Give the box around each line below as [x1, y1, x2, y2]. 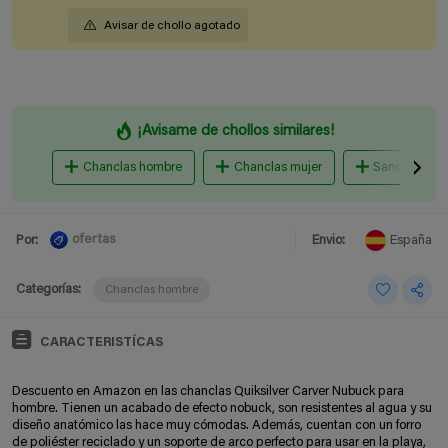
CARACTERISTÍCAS [40, 335, 163, 349]
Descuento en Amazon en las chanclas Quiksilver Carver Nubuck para [12, 384, 404, 398]
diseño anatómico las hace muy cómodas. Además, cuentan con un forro [12, 418, 421, 432]
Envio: [312, 233, 345, 247]
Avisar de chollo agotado [104, 19, 240, 32]
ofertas [72, 233, 116, 248]
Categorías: [16, 283, 81, 297]
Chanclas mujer [233, 160, 322, 174]
